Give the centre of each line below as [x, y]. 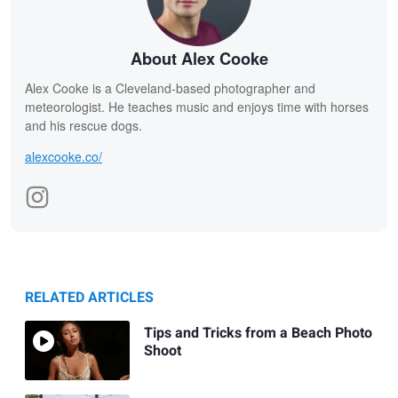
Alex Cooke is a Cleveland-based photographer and [170, 88]
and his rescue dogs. [84, 126]
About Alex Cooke [199, 59]
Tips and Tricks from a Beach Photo [258, 333]
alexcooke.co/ [64, 157]
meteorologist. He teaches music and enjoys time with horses [197, 107]
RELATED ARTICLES [89, 298]
